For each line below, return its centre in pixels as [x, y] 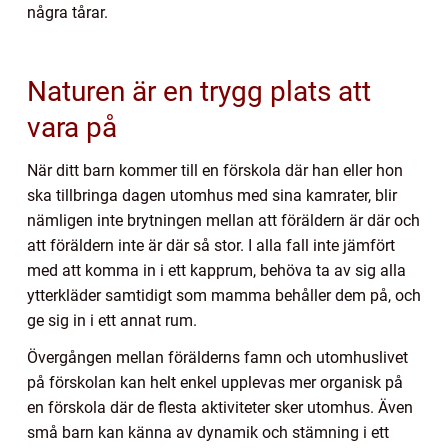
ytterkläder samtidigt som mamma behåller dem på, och [224, 296]
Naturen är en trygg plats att [199, 92]
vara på [72, 128]
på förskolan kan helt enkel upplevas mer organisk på [215, 383]
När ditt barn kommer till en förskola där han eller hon [215, 171]
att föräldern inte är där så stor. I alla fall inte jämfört [211, 246]
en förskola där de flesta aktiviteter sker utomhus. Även [220, 408]
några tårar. [69, 13]
